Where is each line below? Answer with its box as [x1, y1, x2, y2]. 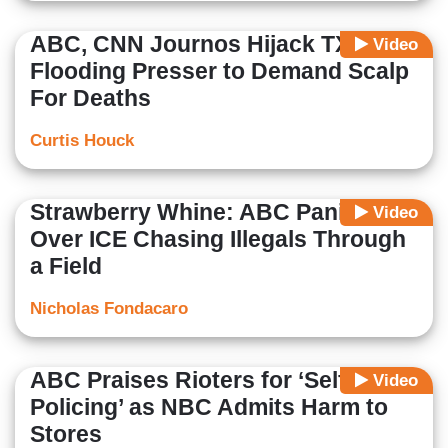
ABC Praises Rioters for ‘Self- [30, 367, 354, 394]
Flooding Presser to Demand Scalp [30, 58, 409, 85]
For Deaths [30, 85, 151, 112]
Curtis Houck [30, 131, 134, 151]
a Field [30, 253, 102, 280]
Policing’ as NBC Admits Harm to [30, 394, 388, 421]
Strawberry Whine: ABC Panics [30, 199, 370, 226]
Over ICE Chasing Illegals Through [30, 226, 406, 253]
